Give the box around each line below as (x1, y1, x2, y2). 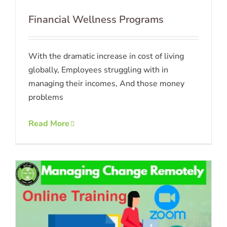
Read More (28, 118, 69, 130)
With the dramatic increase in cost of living (28, 51, 184, 62)
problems (28, 92, 63, 103)
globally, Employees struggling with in (28, 64, 168, 76)
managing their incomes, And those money (28, 78, 184, 90)
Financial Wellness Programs (28, 13, 164, 27)
